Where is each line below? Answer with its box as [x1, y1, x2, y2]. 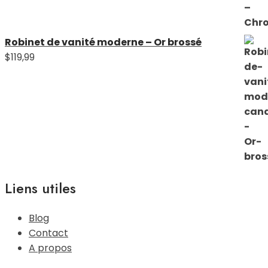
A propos [29, 241, 72, 255]
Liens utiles [5, 178, 76, 199]
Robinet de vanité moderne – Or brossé [5, 35, 202, 49]
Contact [29, 226, 68, 240]
